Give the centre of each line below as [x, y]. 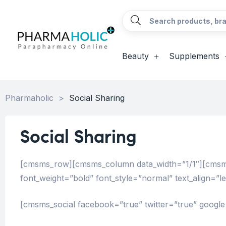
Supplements [194, 56]
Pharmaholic [29, 98]
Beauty [135, 56]
